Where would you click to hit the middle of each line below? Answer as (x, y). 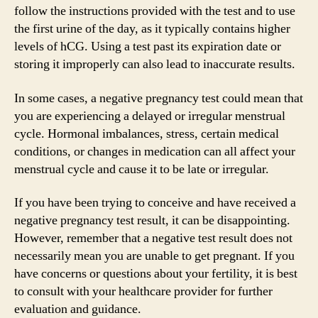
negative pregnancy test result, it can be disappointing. (152, 220)
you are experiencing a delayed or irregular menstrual (150, 116)
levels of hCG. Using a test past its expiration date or (148, 46)
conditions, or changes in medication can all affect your (155, 151)
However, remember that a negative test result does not (153, 238)
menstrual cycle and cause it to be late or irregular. (142, 169)
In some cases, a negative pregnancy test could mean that (159, 98)
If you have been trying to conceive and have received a (155, 203)
